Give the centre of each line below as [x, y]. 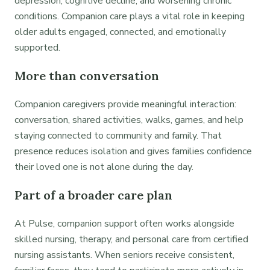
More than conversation [87, 76]
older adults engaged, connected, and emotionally [120, 32]
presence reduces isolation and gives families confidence [133, 152]
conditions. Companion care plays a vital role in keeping [130, 17]
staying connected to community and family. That [118, 136]
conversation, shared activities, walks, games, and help [129, 120]
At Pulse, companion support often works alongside [124, 224]
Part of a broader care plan [93, 195]
